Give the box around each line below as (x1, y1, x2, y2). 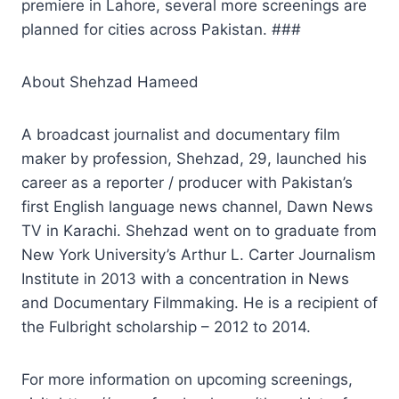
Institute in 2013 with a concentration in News (21, 269, 349, 288)
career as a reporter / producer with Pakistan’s (21, 173, 353, 191)
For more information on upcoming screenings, (21, 370, 353, 388)
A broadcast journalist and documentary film (21, 125, 340, 143)
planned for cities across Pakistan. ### (21, 20, 301, 38)
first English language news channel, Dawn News (21, 197, 373, 216)
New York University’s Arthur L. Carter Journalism (21, 245, 376, 264)
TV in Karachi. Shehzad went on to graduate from (21, 221, 377, 240)
